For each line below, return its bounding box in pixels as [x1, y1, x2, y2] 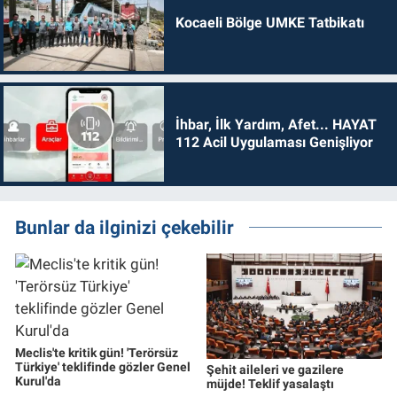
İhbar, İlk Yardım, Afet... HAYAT [175, 116, 377, 134]
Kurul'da [15, 373, 61, 388]
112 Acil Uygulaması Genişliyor [175, 134, 373, 152]
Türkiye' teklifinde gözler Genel [15, 359, 191, 374]
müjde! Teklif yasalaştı [206, 376, 334, 391]
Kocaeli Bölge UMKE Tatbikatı [175, 13, 364, 31]
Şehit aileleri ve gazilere [206, 362, 344, 377]
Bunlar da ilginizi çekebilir [15, 215, 234, 238]
